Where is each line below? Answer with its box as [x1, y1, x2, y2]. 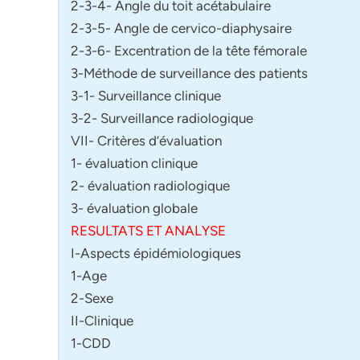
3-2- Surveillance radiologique [71, 109, 253, 126]
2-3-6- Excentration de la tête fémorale [71, 42, 307, 59]
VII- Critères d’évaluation [71, 132, 222, 149]
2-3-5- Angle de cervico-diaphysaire [71, 19, 292, 36]
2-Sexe [71, 289, 113, 306]
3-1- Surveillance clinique [71, 87, 221, 104]
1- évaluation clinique [71, 154, 198, 171]
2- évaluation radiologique [71, 177, 230, 194]
